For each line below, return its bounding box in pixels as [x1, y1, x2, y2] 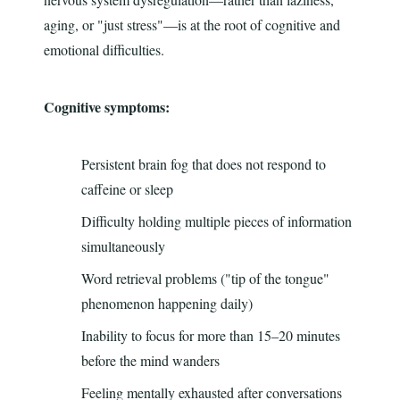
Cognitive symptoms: [43, 96, 170, 118]
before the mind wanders [80, 351, 220, 371]
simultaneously [80, 237, 165, 256]
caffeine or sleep [80, 179, 173, 199]
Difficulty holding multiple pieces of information [80, 212, 352, 231]
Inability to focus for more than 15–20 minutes [80, 326, 340, 346]
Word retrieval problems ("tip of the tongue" [80, 269, 329, 288]
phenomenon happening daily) [80, 294, 253, 313]
